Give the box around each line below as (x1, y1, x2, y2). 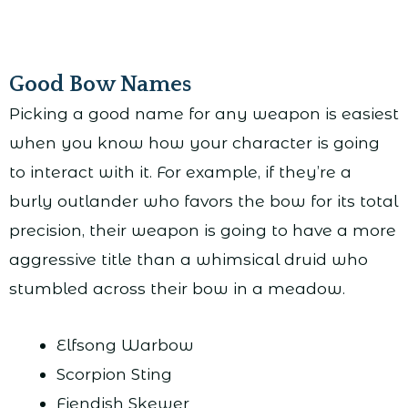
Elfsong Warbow (56, 334, 194, 354)
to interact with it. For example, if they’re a (9, 161, 352, 181)
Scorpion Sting (56, 363, 172, 383)
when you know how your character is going (9, 132, 380, 152)
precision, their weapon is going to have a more (9, 219, 396, 240)
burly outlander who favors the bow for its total (9, 190, 398, 210)
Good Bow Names (9, 71, 191, 97)
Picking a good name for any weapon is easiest (9, 103, 399, 123)
